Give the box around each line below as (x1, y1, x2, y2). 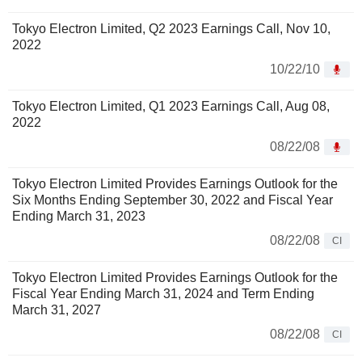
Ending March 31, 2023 (12, 209, 145, 224)
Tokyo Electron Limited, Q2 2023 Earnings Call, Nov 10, (12, 22, 330, 36)
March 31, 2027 (12, 303, 101, 318)
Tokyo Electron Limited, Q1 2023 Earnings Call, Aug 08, (12, 99, 330, 114)
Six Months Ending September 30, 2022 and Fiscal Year (12, 193, 333, 208)
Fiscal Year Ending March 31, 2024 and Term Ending (12, 287, 314, 301)
